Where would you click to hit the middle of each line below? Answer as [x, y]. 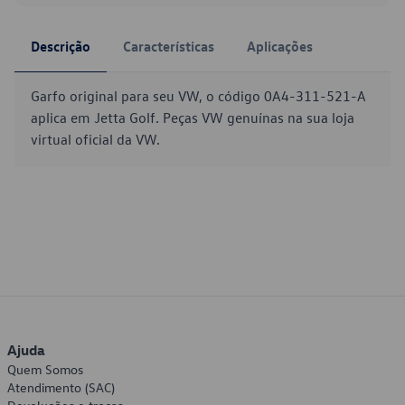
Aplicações [280, 46]
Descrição [61, 46]
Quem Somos [45, 369]
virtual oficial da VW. [95, 139]
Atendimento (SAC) [61, 387]
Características [169, 46]
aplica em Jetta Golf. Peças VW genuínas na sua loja [193, 118]
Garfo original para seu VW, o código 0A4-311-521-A [198, 96]
